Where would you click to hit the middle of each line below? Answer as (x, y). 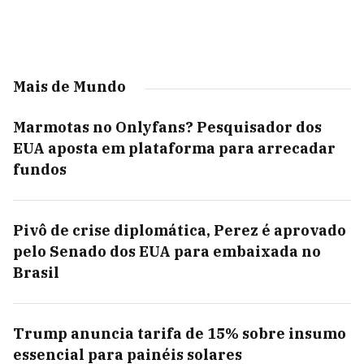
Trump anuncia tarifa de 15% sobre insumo (180, 334)
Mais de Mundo (69, 87)
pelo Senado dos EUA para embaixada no (167, 251)
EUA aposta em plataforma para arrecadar (174, 148)
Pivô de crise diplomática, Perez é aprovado (180, 230)
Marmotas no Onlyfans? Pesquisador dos (167, 127)
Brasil (36, 273)
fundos (40, 169)
